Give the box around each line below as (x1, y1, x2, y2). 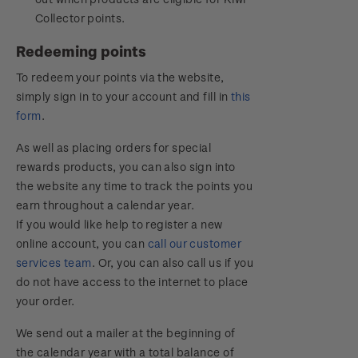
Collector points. (35, 11, 125, 25)
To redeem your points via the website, (16, 70, 225, 84)
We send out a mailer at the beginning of (16, 326, 236, 340)
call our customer (147, 237, 241, 250)
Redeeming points (16, 42, 146, 59)
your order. (16, 294, 75, 308)
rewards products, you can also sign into (16, 160, 236, 173)
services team (16, 256, 92, 269)
